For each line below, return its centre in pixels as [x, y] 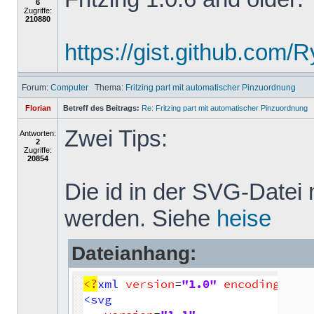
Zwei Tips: [116, 138]
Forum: [35, 87]
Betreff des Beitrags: [101, 108]
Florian [38, 108]
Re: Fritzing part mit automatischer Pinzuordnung [225, 108]
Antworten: [38, 133]
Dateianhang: [134, 253]
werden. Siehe [141, 218]
